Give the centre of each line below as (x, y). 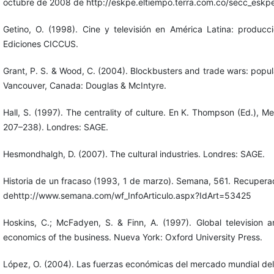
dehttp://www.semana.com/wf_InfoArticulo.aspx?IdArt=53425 (127, 195)
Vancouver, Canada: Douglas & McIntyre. (84, 85)
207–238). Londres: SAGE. (55, 127)
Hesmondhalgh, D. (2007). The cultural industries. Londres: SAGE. (134, 154)
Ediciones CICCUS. (40, 43)
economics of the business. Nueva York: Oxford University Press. (132, 237)
